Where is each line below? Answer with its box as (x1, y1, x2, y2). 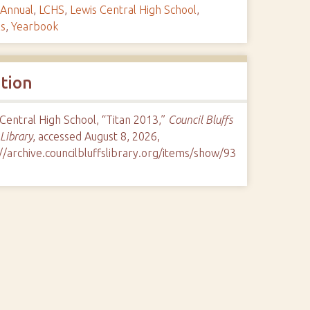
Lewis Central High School (69, 3, 197, 16)
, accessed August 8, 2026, (32, 130, 160, 143)
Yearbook (10, 20, 58, 33)
